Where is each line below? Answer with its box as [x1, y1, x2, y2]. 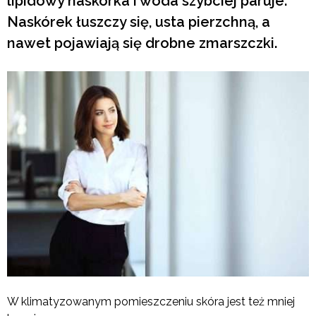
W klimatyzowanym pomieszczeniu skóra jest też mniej [7, 294, 295, 308]
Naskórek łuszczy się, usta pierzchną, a [7, 13, 270, 30]
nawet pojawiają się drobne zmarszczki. [7, 34, 277, 51]
